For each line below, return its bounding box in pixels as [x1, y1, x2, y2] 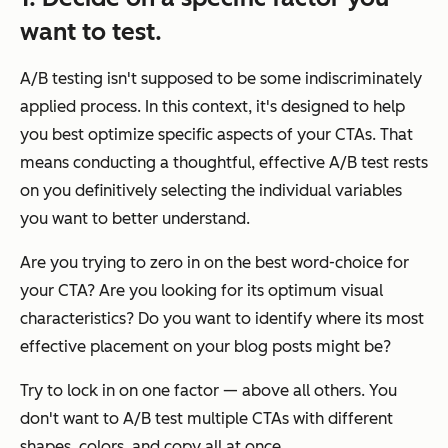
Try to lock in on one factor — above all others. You [20, 381, 397, 401]
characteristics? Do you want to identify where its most [20, 309, 424, 329]
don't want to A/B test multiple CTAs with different [20, 409, 393, 429]
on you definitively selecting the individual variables [20, 181, 402, 201]
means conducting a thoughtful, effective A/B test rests [20, 153, 428, 173]
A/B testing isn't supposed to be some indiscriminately [20, 69, 422, 89]
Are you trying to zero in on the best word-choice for [20, 253, 409, 273]
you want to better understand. [20, 209, 250, 229]
